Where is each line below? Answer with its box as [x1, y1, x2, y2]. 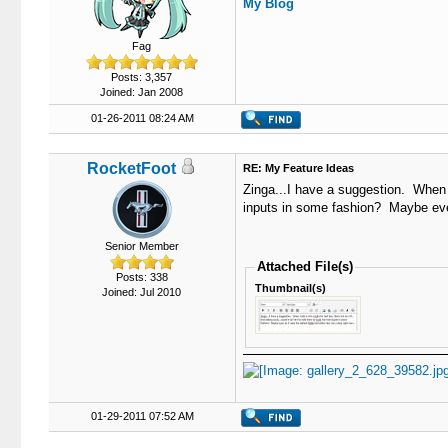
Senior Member [104, 240, 179, 252]
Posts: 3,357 [111, 71, 172, 83]
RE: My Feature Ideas [242, 162, 354, 174]
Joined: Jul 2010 [102, 286, 181, 298]
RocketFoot [87, 160, 176, 177]
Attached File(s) [257, 259, 354, 274]
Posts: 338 [115, 271, 168, 283]
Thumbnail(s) [255, 281, 327, 294]
